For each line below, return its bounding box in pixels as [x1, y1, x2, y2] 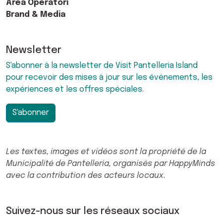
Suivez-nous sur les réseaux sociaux [6, 206, 179, 217]
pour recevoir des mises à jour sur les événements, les [6, 73, 213, 82]
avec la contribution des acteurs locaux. [6, 171, 166, 180]
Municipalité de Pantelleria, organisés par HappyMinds [6, 159, 215, 168]
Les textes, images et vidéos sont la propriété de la [6, 147, 206, 156]
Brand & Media [6, 10, 65, 19]
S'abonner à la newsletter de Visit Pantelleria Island [6, 61, 198, 70]
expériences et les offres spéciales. [6, 85, 144, 94]
